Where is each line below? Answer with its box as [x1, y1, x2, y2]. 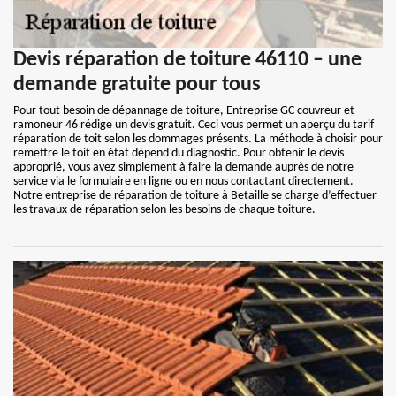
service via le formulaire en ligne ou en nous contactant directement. [13, 175, 354, 188]
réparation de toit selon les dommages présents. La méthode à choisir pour [13, 133, 383, 146]
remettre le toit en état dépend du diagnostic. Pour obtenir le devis [13, 147, 344, 160]
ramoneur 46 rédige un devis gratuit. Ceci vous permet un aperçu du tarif [13, 118, 374, 132]
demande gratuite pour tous [13, 74, 261, 95]
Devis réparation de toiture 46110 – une [13, 49, 362, 71]
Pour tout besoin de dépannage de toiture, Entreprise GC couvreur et [13, 104, 354, 118]
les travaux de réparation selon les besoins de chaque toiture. [13, 203, 316, 217]
